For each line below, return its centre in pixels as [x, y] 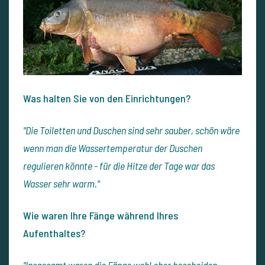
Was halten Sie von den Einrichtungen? [107, 98]
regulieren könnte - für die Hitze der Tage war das [119, 166]
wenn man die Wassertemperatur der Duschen [113, 148]
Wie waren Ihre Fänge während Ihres [101, 216]
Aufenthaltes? [54, 233]
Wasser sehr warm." [61, 184]
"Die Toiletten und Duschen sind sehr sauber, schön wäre [131, 130]
